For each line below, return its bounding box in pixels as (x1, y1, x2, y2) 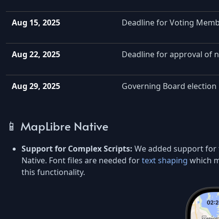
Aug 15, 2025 (12, 17, 60, 28)
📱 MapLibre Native (6, 117, 109, 134)
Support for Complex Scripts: (22, 143, 132, 154)
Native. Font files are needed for (22, 154, 142, 166)
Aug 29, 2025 (12, 81, 60, 92)
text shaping (142, 154, 188, 166)
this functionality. (22, 166, 85, 177)
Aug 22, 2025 (12, 49, 60, 60)
